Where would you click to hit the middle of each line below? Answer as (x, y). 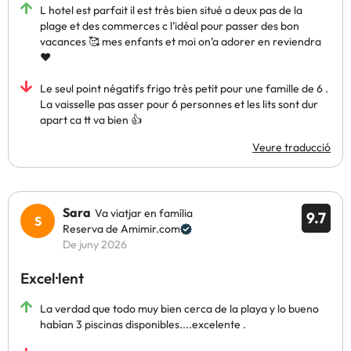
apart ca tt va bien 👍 (91, 120)
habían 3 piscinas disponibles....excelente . (143, 324)
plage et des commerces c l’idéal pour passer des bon (170, 26)
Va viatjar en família (144, 213)
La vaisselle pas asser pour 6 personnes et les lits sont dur (179, 104)
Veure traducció (291, 147)
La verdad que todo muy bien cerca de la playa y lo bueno (179, 309)
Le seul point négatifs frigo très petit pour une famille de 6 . (184, 89)
